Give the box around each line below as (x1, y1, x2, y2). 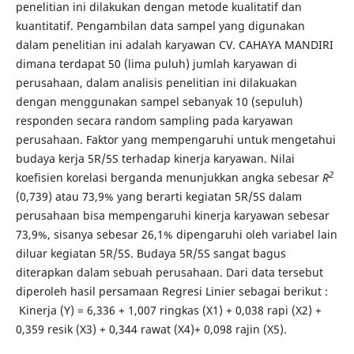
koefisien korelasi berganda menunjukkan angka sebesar (15, 170, 322, 186)
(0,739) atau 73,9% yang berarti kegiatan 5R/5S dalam (15, 189, 302, 205)
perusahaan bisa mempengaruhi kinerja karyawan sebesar (15, 208, 330, 224)
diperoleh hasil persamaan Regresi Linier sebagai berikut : (15, 284, 328, 299)
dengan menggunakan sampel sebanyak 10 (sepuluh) (15, 94, 303, 110)
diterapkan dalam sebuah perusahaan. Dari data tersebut (15, 265, 323, 281)
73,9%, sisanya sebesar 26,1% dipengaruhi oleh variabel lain (15, 227, 337, 243)
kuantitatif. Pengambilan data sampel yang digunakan (15, 18, 305, 34)
